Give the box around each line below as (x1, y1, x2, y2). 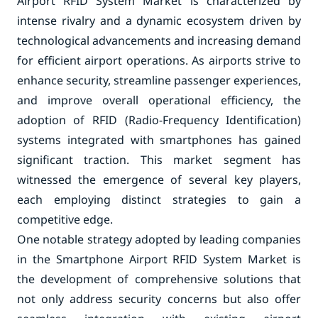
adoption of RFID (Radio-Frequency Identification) (16, 112, 302, 128)
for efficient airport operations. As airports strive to (16, 53, 302, 68)
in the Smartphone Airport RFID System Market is (16, 251, 302, 267)
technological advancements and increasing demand (16, 33, 302, 48)
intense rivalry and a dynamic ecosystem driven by (16, 13, 302, 28)
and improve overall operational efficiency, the (16, 92, 302, 108)
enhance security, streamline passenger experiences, (16, 72, 302, 88)
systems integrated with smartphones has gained (16, 132, 302, 148)
